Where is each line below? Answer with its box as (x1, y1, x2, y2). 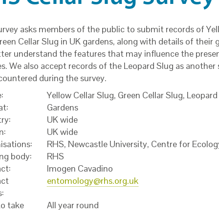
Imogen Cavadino (47, 163, 113, 174)
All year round (47, 199, 99, 211)
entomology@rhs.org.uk (47, 175, 139, 186)
